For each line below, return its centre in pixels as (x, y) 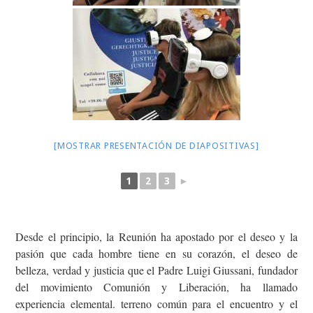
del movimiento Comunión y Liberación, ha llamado (156, 287)
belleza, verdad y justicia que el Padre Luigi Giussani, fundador (156, 270)
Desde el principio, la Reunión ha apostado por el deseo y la (156, 236)
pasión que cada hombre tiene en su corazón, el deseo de (156, 253)
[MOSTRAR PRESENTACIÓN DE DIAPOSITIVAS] (156, 146)
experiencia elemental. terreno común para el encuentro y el (156, 304)
